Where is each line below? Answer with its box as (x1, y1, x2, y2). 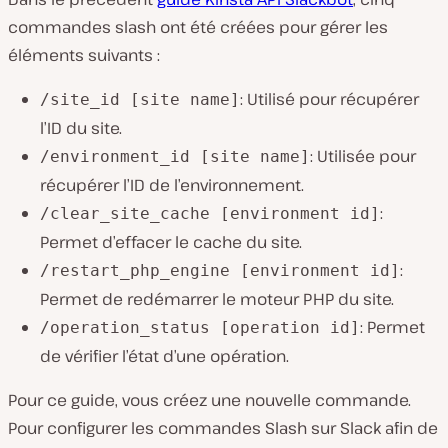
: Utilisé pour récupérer (240, 88, 419, 111)
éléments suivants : (8, 44, 160, 67)
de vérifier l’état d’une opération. (40, 345, 289, 368)
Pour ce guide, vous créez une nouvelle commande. (8, 389, 411, 412)
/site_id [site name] (40, 90, 240, 110)
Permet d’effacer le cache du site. (40, 231, 302, 254)
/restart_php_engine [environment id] (40, 261, 400, 281)
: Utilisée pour (310, 145, 416, 168)
